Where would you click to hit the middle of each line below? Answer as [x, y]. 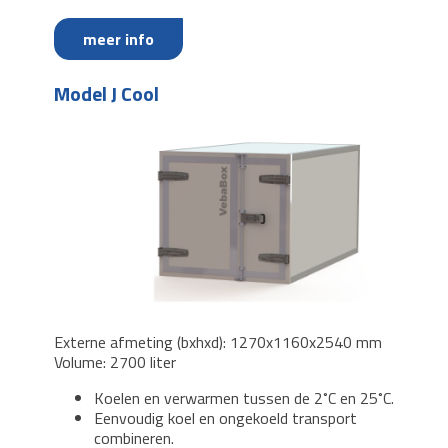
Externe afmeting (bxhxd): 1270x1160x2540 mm [220, 342]
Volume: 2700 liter [117, 362]
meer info [118, 39]
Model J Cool [106, 94]
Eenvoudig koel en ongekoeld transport [225, 418]
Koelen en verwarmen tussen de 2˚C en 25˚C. [244, 398]
